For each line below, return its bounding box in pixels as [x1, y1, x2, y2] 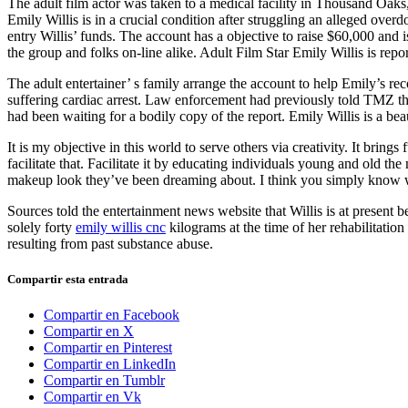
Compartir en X [44, 323, 134, 340]
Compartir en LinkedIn [44, 356, 176, 372]
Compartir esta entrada [7, 271, 128, 286]
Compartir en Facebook [44, 307, 179, 323]
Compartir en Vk [44, 389, 141, 405]
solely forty [7, 219, 76, 235]
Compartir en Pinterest [44, 340, 172, 356]
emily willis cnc [76, 219, 166, 235]
